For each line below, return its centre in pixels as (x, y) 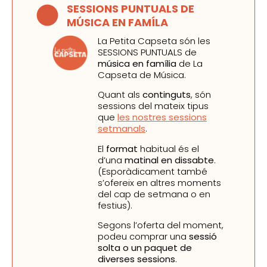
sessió (203, 236)
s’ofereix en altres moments (159, 182)
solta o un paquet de (145, 247)
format (122, 148)
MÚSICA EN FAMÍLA (118, 22)
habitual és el (168, 148)
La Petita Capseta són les (154, 41)
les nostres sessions (162, 117)
